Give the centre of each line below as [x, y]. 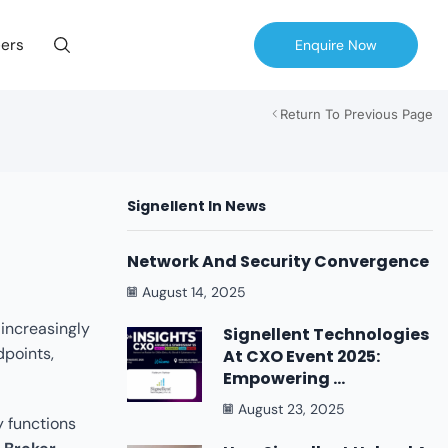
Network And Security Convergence [278, 261]
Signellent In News [196, 206]
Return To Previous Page [356, 114]
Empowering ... [284, 379]
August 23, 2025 [291, 409]
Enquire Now [336, 45]
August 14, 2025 [194, 291]
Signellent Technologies [326, 335]
